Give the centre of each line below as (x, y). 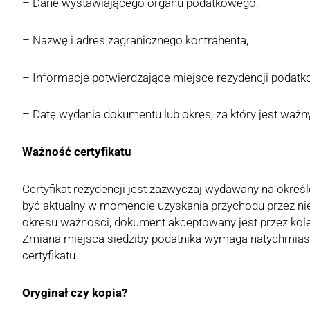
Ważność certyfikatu (77, 152)
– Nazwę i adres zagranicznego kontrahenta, (135, 40)
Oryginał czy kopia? (75, 292)
